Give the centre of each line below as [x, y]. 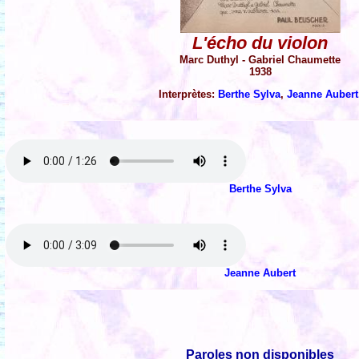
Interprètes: [189, 95]
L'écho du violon [260, 43]
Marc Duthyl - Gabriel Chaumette [260, 60]
